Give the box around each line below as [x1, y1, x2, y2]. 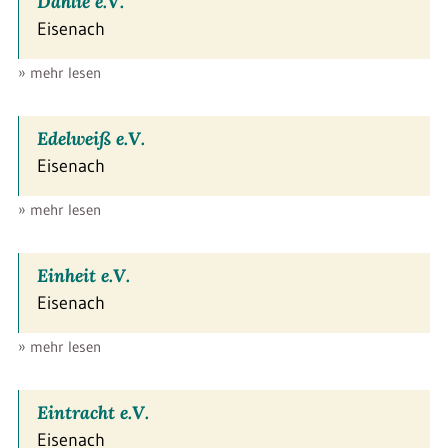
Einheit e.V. [37, 263, 130, 287]
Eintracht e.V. [37, 400, 149, 424]
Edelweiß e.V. [37, 126, 145, 150]
